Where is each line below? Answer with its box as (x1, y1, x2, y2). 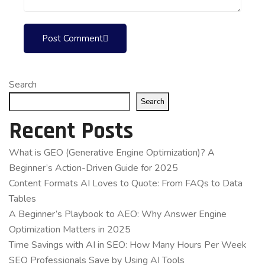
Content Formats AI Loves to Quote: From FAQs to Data (9, 177, 243, 190)
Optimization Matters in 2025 (9, 223, 133, 237)
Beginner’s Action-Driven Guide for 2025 (9, 161, 180, 175)
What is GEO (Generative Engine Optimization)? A (9, 146, 215, 160)
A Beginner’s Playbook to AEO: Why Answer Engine (9, 208, 227, 221)
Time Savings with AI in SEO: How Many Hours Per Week (9, 238, 247, 252)
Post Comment (42, 33, 103, 45)
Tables (9, 192, 38, 206)
